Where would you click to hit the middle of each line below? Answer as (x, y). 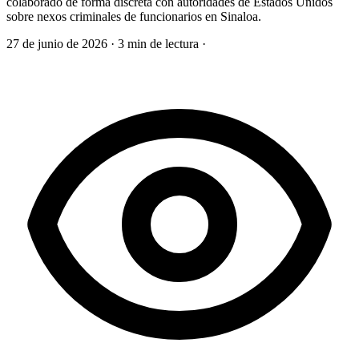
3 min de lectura (158, 43)
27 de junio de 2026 (58, 43)
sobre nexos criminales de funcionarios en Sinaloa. (134, 16)
